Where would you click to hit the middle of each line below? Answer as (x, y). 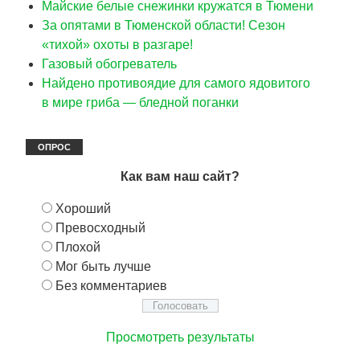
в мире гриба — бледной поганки (140, 102)
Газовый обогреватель (109, 63)
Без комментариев (111, 285)
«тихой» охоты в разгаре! (117, 44)
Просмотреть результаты (180, 337)
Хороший (83, 208)
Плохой (78, 247)
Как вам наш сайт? (180, 176)
